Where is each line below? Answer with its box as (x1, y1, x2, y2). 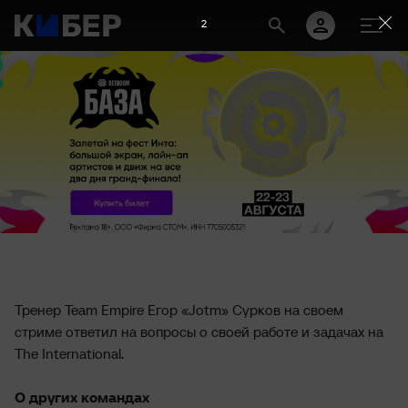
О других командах (15, 388, 149, 406)
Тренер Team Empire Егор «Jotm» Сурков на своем (15, 301, 343, 319)
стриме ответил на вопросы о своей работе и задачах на (15, 322, 383, 341)
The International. (15, 344, 124, 362)
